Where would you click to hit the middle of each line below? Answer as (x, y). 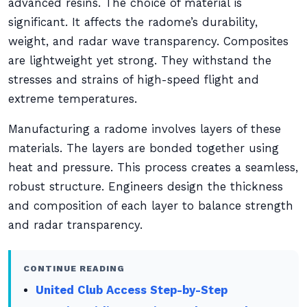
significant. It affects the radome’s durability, (133, 22)
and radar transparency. (75, 225)
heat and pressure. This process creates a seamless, (153, 168)
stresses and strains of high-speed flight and (134, 80)
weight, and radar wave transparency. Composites (148, 41)
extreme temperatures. (73, 99)
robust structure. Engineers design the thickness (146, 187)
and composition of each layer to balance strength (151, 206)
